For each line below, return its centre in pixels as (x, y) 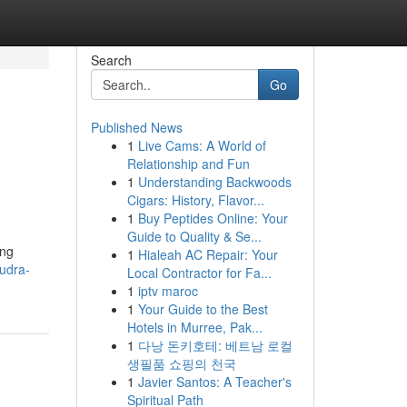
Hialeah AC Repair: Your (208, 254)
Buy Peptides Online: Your (213, 218)
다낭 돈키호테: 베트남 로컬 (215, 345)
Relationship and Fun (188, 164)
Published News (136, 127)
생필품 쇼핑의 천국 (181, 363)
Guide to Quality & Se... (194, 236)
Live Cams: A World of (202, 145)
